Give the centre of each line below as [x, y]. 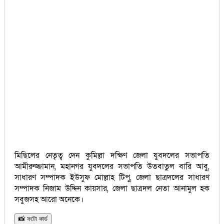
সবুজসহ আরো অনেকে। [49, 199]
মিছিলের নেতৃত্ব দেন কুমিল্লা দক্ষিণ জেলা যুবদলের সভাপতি [112, 155]
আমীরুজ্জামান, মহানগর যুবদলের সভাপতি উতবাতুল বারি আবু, [112, 166]
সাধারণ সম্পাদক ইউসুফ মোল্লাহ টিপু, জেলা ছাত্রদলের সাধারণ [112, 177]
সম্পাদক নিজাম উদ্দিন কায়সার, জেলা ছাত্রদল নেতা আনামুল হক [112, 188]
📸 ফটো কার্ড [33, 218]
